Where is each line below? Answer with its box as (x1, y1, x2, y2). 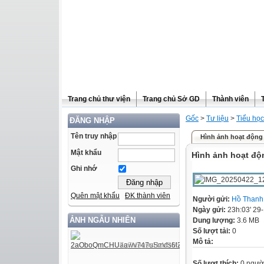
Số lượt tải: (193, 227, 232, 235)
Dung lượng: (193, 216, 237, 225)
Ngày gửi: (193, 206, 227, 214)
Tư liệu (206, 114, 229, 123)
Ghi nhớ (71, 164, 97, 173)
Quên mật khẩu (71, 192, 120, 200)
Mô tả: (193, 237, 213, 246)
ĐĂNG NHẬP (70, 116, 115, 125)
